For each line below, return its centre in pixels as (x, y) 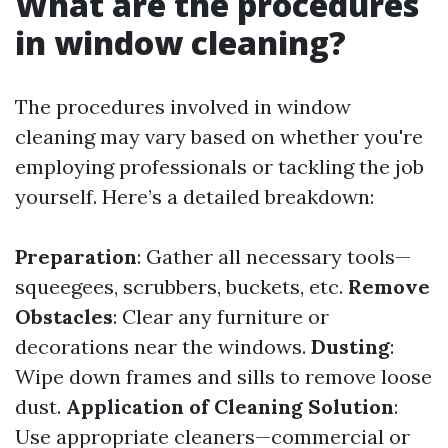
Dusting (350, 346)
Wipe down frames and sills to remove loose (223, 376)
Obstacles (64, 316)
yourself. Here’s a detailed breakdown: (194, 196)
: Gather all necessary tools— (274, 256)
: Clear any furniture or (221, 316)
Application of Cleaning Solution (230, 406)
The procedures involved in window (183, 106)
